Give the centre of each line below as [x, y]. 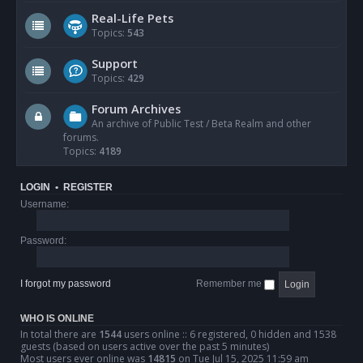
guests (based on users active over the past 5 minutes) [145, 346]
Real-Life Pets [132, 18]
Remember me [230, 284]
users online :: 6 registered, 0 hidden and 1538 [229, 334]
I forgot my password [66, 284]
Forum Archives [136, 109]
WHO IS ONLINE [57, 318]
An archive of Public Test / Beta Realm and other [201, 124]
